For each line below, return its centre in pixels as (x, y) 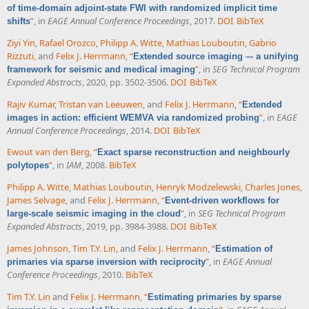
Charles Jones (272, 187)
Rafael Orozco (68, 42)
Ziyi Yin (21, 42)
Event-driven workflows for (222, 201)
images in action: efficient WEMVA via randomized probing (133, 117)
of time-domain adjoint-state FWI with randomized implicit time (142, 8)
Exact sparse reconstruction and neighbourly (193, 152)
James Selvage (36, 200)
